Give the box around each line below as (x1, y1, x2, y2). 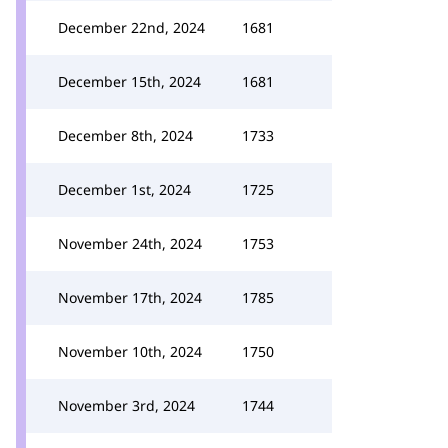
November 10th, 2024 (58, 342, 202, 361)
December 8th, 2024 (58, 126, 193, 145)
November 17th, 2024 (58, 288, 202, 307)
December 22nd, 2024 (58, 18, 205, 37)
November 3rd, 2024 (58, 396, 195, 415)
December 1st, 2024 (58, 180, 191, 199)
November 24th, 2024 (58, 234, 202, 253)
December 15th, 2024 (58, 72, 201, 91)
